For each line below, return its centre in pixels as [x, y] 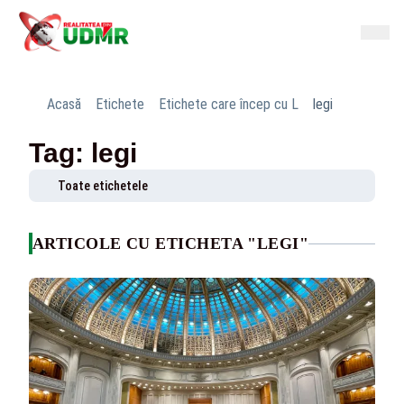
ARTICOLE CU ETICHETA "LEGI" [171, 243]
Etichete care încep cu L [229, 104]
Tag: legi [83, 153]
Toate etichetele [103, 186]
